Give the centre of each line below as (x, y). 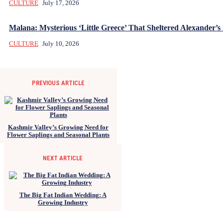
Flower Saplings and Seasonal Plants (58, 134)
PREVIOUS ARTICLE (58, 83)
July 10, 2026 (61, 43)
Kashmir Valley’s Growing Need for (58, 127)
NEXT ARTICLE (63, 158)
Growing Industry (63, 202)
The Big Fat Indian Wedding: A (63, 195)
